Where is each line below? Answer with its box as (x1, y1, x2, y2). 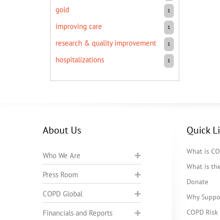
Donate (186, 177, 208, 186)
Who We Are (43, 151, 81, 160)
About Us (43, 124, 81, 137)
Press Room (43, 170, 78, 179)
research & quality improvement (55, 38, 156, 48)
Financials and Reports (43, 208, 112, 218)
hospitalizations (55, 55, 104, 64)
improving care (55, 22, 102, 31)
